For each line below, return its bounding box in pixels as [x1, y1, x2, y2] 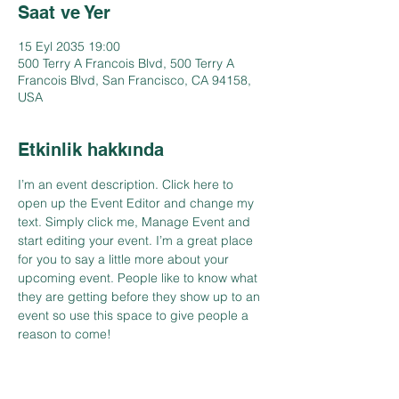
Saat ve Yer [18, 2, 110, 23]
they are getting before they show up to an [18, 289, 264, 305]
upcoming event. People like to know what [18, 270, 261, 286]
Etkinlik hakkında [18, 139, 164, 160]
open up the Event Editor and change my [18, 195, 257, 211]
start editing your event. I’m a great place [18, 232, 256, 248]
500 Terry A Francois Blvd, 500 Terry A [18, 55, 234, 71]
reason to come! [18, 326, 111, 342]
